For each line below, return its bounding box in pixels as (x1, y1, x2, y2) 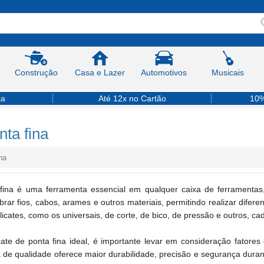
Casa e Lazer (75, 68, 126, 77)
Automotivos (141, 68, 187, 77)
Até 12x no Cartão (98, 94, 166, 103)
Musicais (212, 68, 245, 77)
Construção (14, 68, 58, 77)
